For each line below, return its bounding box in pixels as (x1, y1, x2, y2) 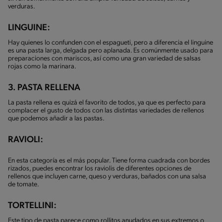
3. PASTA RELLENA (8, 83, 80, 93)
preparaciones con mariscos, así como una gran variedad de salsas (8, 55, 201, 62)
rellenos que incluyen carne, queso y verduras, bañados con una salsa (8, 172, 206, 180)
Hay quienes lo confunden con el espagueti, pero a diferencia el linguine (8, 39, 213, 47)
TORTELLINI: (8, 201, 56, 211)
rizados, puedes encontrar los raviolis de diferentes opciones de (8, 165, 191, 172)
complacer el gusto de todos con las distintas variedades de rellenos (8, 107, 204, 114)
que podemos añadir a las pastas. (8, 114, 105, 122)
